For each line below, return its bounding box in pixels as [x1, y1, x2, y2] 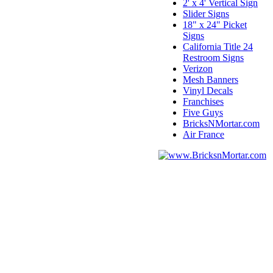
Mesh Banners [183, 74, 238, 85]
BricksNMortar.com [183, 118, 260, 129]
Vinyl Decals [183, 85, 233, 96]
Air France [183, 129, 224, 140]
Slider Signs [183, 9, 229, 19]
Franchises [183, 96, 224, 107]
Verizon [183, 63, 213, 74]
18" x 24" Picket [183, 19, 247, 30]
